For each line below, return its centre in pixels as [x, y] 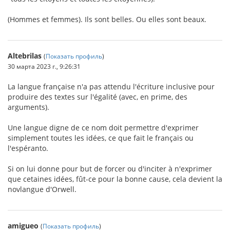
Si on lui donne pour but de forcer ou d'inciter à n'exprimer [110, 169]
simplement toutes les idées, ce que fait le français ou [101, 138]
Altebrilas [25, 56]
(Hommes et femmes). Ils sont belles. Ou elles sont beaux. [107, 20]
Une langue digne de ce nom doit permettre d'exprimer [103, 128]
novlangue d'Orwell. [42, 189]
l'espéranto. [28, 148]
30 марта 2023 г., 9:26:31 [44, 66]
